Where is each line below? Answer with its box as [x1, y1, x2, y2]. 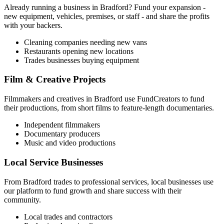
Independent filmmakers [24, 120, 100, 129]
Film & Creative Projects [4, 74, 105, 85]
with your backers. [4, 20, 62, 29]
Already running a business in [4, 2, 100, 11]
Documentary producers [24, 129, 100, 138]
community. [4, 195, 41, 204]
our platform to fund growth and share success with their [4, 186, 181, 195]
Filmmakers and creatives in [4, 94, 94, 103]
